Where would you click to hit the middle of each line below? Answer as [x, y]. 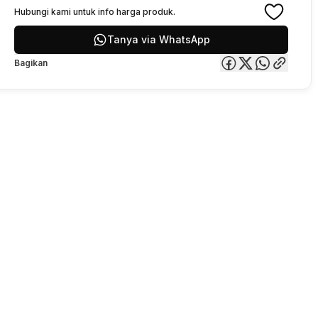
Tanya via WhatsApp [158, 39]
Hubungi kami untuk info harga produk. [95, 12]
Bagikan [31, 63]
